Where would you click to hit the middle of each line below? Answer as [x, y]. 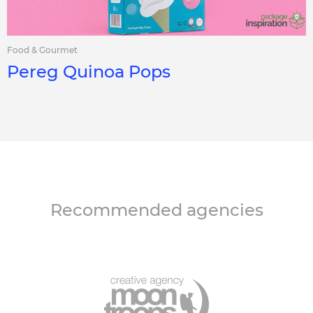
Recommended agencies [156, 210]
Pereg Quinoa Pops [89, 72]
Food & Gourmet [42, 50]
